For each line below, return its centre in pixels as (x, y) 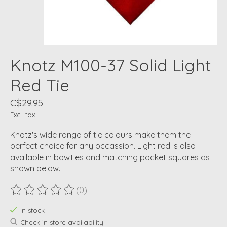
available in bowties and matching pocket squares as (110, 157)
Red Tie (40, 85)
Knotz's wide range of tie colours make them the (100, 135)
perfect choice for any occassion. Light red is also (103, 146)
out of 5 (136, 195)
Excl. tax (23, 115)
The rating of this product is (63, 195)
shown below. (35, 168)
